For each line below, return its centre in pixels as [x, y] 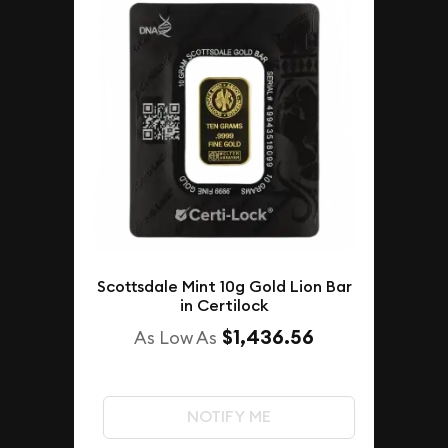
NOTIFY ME [228, 417]
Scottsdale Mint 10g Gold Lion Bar [224, 287]
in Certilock [224, 306]
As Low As [175, 338]
